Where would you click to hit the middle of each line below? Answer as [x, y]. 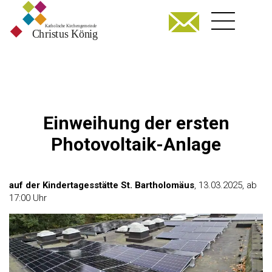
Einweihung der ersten [136, 123]
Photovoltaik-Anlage [136, 144]
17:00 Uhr [28, 198]
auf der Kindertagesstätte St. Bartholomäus [102, 185]
